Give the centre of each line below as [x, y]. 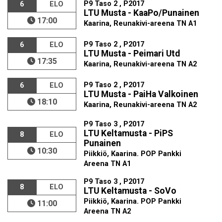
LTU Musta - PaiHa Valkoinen [141, 94]
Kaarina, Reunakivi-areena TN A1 [140, 24]
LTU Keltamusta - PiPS [129, 133]
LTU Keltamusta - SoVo [130, 191]
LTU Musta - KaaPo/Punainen [142, 13]
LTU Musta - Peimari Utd [132, 54]
